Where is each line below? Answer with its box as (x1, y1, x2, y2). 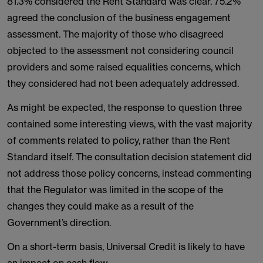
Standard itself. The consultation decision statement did (7, 151, 252, 163)
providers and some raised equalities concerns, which (7, 61, 241, 73)
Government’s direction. (7, 217, 111, 228)
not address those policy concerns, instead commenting (7, 167, 252, 179)
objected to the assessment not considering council (7, 45, 234, 56)
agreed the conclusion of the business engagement (7, 12, 231, 23)
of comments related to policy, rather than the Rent (7, 134, 230, 146)
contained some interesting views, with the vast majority (7, 118, 252, 130)
